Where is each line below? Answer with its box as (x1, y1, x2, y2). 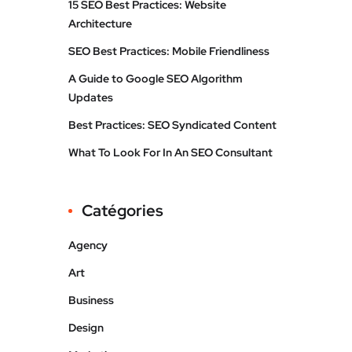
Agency (68, 238, 108, 252)
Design (68, 321, 104, 335)
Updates (68, 90, 113, 104)
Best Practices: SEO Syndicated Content (68, 118, 277, 132)
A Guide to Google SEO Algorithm (68, 71, 242, 86)
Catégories (82, 200, 163, 221)
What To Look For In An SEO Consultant (68, 145, 273, 159)
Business (68, 293, 114, 307)
